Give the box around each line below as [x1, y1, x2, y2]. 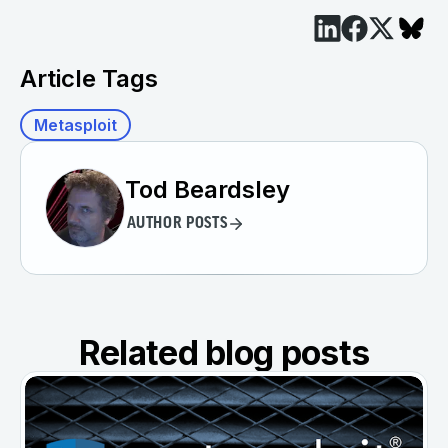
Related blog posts [78, 332, 370, 373]
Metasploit [34, 115, 117, 135]
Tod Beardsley [125, 174, 290, 204]
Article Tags [20, 64, 158, 93]
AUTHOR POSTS [126, 216, 228, 232]
